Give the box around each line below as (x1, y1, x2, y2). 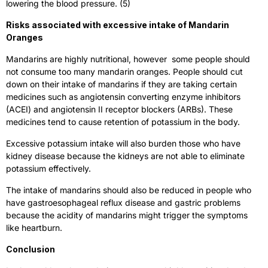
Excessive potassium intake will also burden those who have (6, 138, 240, 148)
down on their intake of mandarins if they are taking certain (6, 78, 237, 89)
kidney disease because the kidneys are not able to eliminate (6, 150, 245, 161)
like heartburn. (6, 222, 62, 233)
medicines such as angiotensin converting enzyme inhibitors (6, 91, 240, 102)
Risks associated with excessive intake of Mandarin (6, 19, 229, 30)
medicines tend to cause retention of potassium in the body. (6, 116, 242, 127)
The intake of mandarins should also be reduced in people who (6, 184, 251, 195)
